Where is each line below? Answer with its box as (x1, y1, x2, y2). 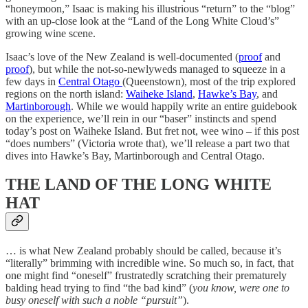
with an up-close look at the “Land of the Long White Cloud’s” (5, 14, 279, 27)
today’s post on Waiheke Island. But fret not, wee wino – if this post (5, 124, 299, 137)
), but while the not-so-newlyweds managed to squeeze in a (29, 63, 285, 75)
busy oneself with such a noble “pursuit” (5, 294, 183, 307)
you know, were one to (192, 282, 289, 294)
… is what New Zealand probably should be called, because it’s (5, 245, 281, 257)
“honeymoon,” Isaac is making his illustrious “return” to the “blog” (5, 2, 295, 14)
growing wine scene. (5, 27, 96, 39)
